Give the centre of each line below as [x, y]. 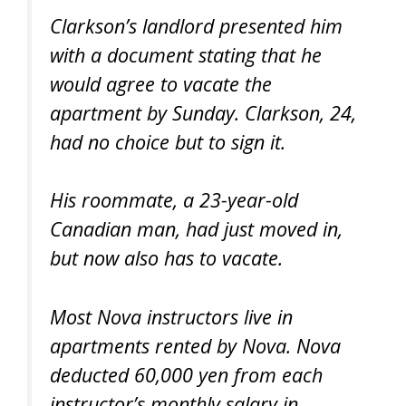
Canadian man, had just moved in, [196, 229]
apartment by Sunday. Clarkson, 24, [203, 112]
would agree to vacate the [161, 83]
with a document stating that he [186, 54]
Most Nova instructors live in [171, 316]
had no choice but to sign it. [168, 141]
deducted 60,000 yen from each [186, 374]
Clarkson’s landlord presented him [196, 25]
